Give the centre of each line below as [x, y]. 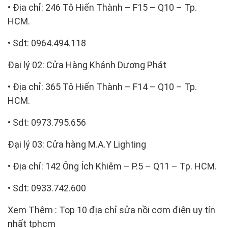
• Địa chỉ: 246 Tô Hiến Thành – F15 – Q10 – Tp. [102, 7]
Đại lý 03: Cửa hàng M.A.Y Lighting [77, 144]
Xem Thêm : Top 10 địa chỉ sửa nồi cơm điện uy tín [111, 210]
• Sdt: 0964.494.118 [47, 43]
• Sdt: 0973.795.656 [47, 122]
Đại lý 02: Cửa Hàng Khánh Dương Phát [87, 65]
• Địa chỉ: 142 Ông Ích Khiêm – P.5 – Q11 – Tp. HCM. [112, 166]
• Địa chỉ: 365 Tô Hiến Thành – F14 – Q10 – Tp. [102, 87]
